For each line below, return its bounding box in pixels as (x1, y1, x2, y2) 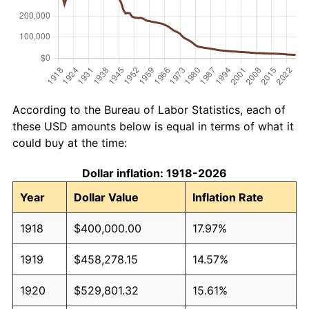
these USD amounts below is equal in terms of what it (12, 119, 294, 133)
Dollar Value (74, 190, 139, 204)
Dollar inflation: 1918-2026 (82, 166, 227, 180)
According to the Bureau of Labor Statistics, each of (12, 102, 286, 117)
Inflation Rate (192, 190, 263, 204)
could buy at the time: (12, 135, 127, 150)
